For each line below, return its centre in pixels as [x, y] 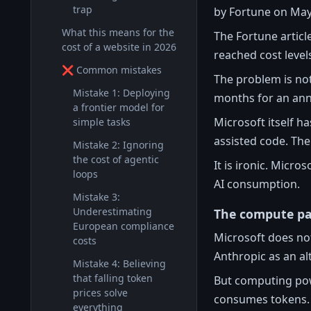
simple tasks [102, 122]
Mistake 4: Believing [119, 263]
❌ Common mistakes [112, 70]
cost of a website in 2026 [119, 47]
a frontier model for [119, 107]
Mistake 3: [96, 197]
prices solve [100, 293]
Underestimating [112, 211]
